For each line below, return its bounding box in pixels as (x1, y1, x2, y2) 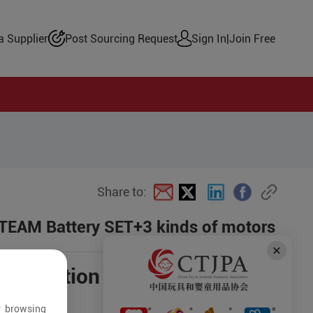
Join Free (229, 31, 276, 45)
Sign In (191, 31, 227, 45)
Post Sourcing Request (65, 31, 178, 45)
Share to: (97, 184, 147, 199)
